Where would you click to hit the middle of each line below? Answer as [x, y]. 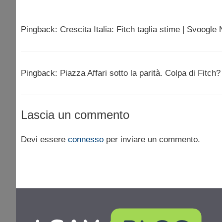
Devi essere [44, 139]
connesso [86, 139]
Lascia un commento [75, 114]
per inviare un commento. [152, 139]
